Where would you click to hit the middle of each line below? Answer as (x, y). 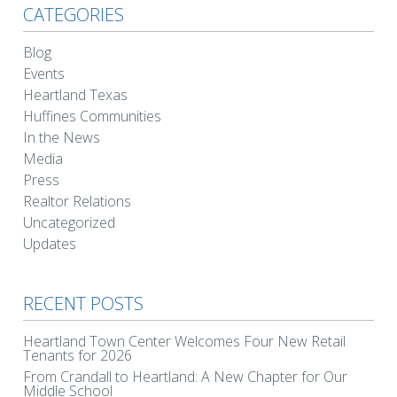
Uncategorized (69, 222)
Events (44, 73)
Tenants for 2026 (78, 355)
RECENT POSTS (83, 303)
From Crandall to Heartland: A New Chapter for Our (185, 376)
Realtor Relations (77, 201)
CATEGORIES (74, 14)
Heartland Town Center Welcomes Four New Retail (184, 341)
